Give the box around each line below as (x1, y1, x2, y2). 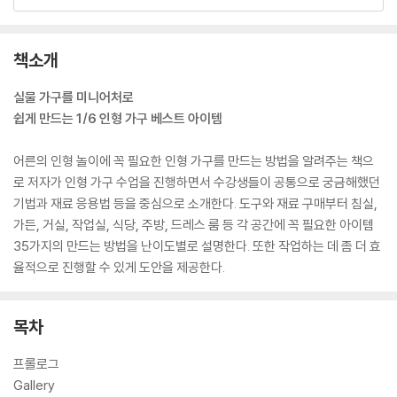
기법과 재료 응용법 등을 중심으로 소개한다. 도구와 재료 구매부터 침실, (13, 194, 378, 212)
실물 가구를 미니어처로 (13, 88, 134, 105)
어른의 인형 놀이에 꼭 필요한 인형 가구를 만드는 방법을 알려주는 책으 (13, 152, 374, 169)
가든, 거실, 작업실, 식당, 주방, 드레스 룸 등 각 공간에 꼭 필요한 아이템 (13, 215, 374, 233)
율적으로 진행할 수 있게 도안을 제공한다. (13, 258, 225, 276)
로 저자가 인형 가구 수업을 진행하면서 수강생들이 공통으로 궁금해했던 (13, 173, 380, 191)
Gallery (13, 376, 55, 393)
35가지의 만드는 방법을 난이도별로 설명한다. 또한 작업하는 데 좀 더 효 (13, 237, 381, 254)
